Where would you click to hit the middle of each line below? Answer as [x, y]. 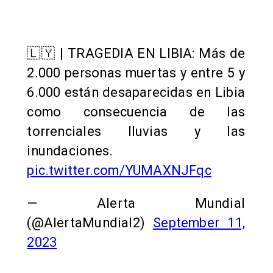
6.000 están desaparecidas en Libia [136, 93]
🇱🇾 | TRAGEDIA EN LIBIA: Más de [136, 54]
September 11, [199, 223]
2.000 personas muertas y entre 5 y [136, 73]
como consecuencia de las [136, 112]
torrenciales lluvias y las [136, 132]
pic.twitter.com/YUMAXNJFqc [119, 171]
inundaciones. [70, 151]
